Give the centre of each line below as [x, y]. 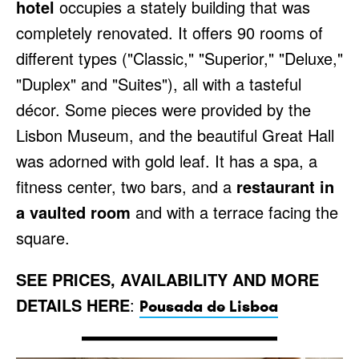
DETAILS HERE [73, 305]
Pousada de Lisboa [209, 307]
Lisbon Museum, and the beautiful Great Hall [175, 135]
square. [43, 238]
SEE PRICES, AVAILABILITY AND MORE [167, 280]
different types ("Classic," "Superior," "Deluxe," [179, 58]
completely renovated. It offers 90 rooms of [169, 33]
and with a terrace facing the [234, 212]
